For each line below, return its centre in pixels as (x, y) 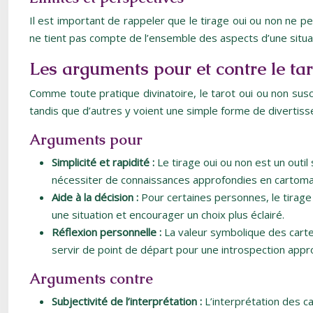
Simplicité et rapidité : (104, 162)
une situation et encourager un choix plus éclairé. (168, 214)
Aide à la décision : (96, 197)
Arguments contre (91, 278)
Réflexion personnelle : (108, 232)
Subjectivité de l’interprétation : (128, 301)
